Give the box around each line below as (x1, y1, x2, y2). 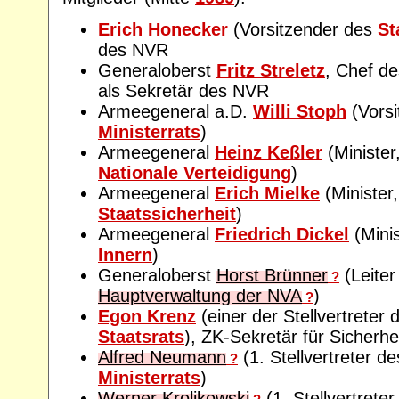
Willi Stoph (253, 102, 346, 122)
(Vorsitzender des (228, 20, 378, 40)
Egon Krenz (98, 306, 196, 327)
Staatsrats (98, 327, 184, 347)
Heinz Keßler (215, 142, 322, 163)
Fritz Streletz (216, 61, 325, 81)
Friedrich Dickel (215, 224, 349, 245)
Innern (98, 245, 152, 265)
